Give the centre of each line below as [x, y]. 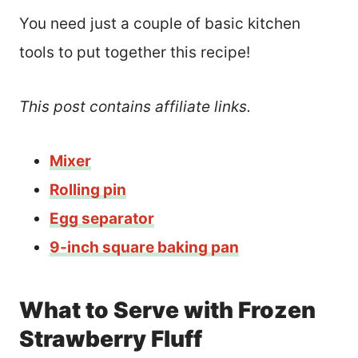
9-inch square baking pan [144, 247]
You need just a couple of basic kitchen [160, 23]
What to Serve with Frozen [167, 310]
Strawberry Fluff [111, 338]
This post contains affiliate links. [135, 106]
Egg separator [102, 218]
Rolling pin [88, 189]
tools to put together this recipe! [135, 52]
